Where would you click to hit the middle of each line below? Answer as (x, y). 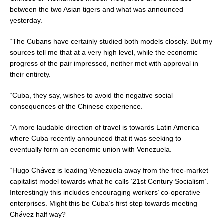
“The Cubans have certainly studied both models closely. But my (111, 41)
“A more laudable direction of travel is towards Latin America (105, 127)
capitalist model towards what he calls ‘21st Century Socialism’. (109, 181)
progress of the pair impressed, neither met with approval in (104, 63)
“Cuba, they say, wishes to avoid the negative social (91, 95)
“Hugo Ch (25, 170)
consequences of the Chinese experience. (76, 106)
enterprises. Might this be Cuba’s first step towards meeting (104, 203)
